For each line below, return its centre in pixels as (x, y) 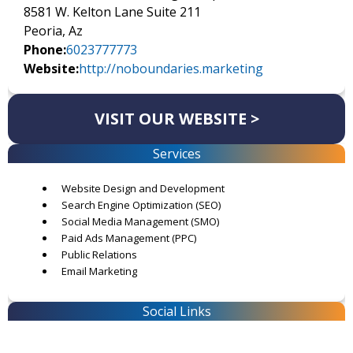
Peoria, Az (53, 31)
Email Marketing (99, 271)
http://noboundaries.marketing (171, 69)
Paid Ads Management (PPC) (129, 238)
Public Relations (99, 255)
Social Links (176, 311)
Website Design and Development (143, 188)
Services (176, 154)
